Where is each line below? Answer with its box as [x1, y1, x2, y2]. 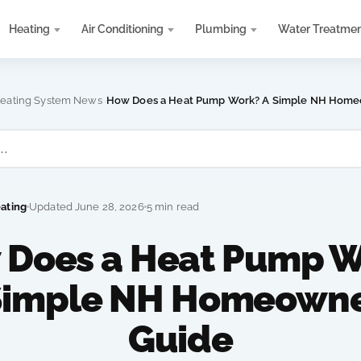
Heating [8, 23, 50, 35]
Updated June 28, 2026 [29, 201, 144, 213]
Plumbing [194, 23, 247, 35]
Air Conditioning [81, 23, 164, 35]
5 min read [146, 201, 200, 213]
